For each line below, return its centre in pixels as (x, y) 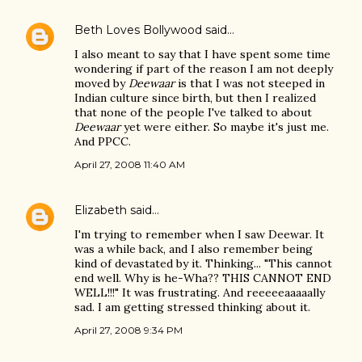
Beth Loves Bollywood (138, 30)
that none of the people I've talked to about (193, 112)
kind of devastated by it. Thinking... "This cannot (203, 263)
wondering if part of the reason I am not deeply (204, 69)
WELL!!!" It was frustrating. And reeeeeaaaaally (200, 293)
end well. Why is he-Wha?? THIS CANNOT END (203, 278)
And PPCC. (103, 141)
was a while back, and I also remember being (194, 249)
